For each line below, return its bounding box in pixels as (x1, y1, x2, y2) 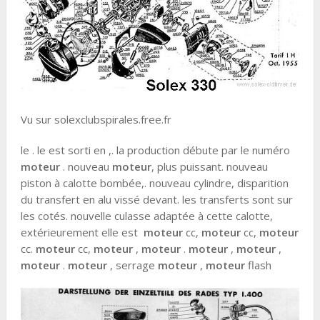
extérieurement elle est (20, 225, 144, 240)
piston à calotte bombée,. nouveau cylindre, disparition (20, 176, 289, 191)
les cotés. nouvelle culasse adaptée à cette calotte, (20, 209, 273, 224)
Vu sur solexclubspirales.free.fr (20, 112, 171, 127)
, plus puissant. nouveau (151, 159, 268, 174)
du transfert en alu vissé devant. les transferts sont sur (20, 192, 293, 207)
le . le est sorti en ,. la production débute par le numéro (20, 143, 290, 158)
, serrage (106, 258, 158, 273)
